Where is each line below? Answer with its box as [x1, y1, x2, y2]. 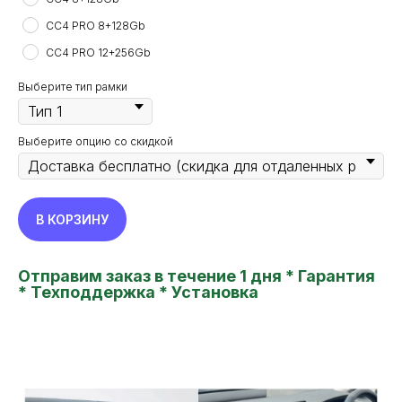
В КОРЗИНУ [36, 212, 109, 228]
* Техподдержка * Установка [18, 283, 258, 302]
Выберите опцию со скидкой [18, 135, 173, 148]
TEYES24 [48, 374, 131, 397]
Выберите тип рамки [18, 80, 127, 93]
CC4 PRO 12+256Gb [46, 45, 151, 59]
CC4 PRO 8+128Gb [46, 18, 145, 32]
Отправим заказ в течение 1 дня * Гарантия [18, 267, 375, 286]
